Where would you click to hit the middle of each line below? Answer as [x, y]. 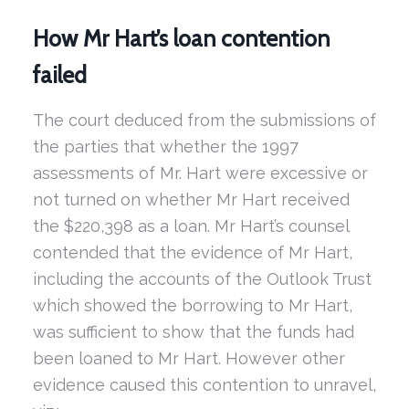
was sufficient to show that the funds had [193, 332]
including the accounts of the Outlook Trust [202, 279]
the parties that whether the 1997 [165, 147]
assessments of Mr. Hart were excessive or [200, 173]
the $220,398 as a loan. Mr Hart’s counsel [190, 226]
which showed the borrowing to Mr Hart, [192, 306]
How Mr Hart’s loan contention [181, 38]
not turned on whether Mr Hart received [191, 200]
